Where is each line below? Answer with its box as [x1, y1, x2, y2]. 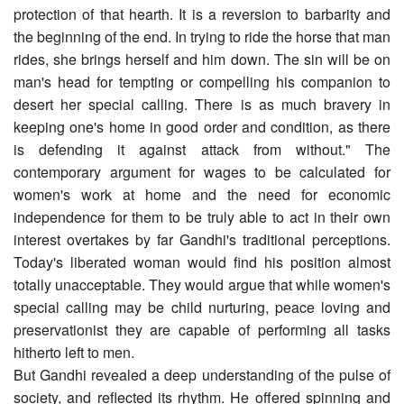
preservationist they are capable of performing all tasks [14, 318, 390, 340]
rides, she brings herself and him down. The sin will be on [14, 48, 390, 69]
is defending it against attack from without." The [14, 138, 390, 160]
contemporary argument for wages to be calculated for [14, 161, 390, 182]
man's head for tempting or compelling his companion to [14, 70, 390, 92]
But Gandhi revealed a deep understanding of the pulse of [14, 363, 390, 385]
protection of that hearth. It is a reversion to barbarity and [14, 3, 390, 24]
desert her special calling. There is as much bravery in [14, 93, 390, 115]
